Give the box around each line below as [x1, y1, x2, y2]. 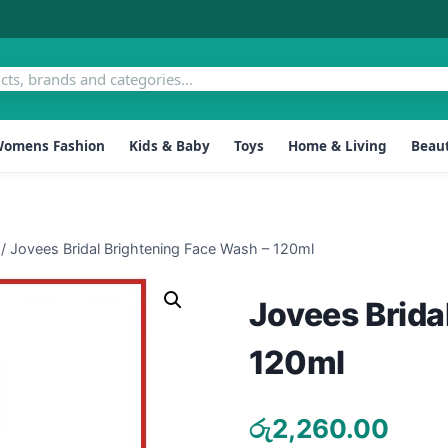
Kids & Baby [129, 136, 210, 155]
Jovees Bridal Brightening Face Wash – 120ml [10, 240, 314, 257]
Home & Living [288, 136, 387, 155]
